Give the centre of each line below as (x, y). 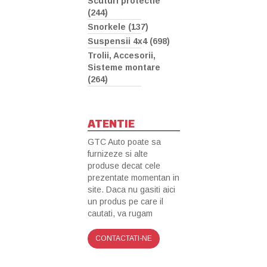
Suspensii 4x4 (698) (129, 41)
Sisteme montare (124, 68)
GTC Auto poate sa (124, 142)
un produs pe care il (125, 202)
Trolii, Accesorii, (122, 56)
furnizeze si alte (118, 154)
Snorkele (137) (118, 27)
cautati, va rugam (120, 214)
